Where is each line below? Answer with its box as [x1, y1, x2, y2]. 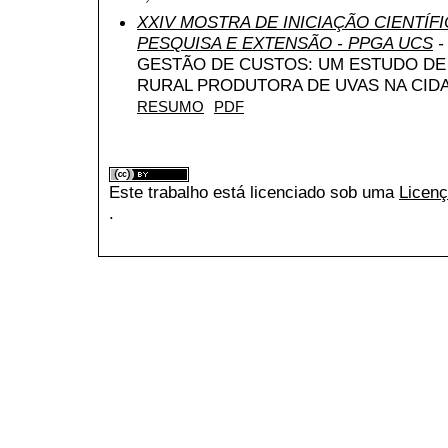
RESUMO [137, 98, 204, 115]
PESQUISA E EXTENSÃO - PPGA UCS [137, 32, 433, 53]
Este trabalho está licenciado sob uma [109, 182, 399, 203]
